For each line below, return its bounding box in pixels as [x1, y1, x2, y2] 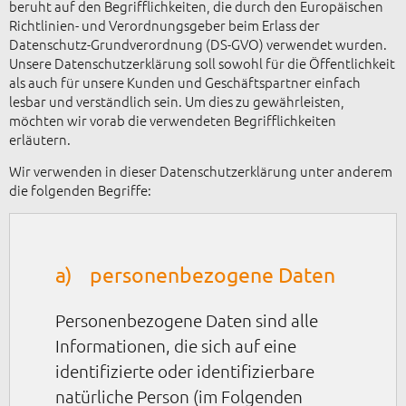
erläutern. [9, 129, 71, 149]
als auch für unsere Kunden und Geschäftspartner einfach [9, 72, 361, 92]
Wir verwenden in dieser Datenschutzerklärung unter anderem [9, 161, 392, 181]
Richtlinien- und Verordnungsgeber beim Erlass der [9, 14, 320, 34]
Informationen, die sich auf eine [55, 333, 296, 356]
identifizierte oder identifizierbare [55, 359, 314, 382]
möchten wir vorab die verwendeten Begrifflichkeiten [9, 110, 336, 130]
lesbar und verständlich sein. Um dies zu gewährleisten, [9, 91, 344, 111]
